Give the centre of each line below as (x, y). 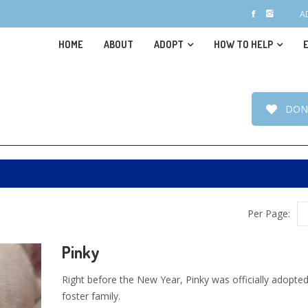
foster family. (91, 296)
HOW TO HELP (243, 44)
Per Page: (269, 213)
